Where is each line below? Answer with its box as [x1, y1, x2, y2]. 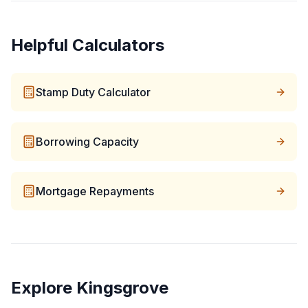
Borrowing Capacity [36, 135, 139, 148]
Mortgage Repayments [36, 184, 154, 198]
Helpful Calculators [11, 35, 164, 55]
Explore [11, 278, 76, 298]
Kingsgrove [76, 278, 168, 298]
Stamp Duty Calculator [36, 85, 151, 99]
